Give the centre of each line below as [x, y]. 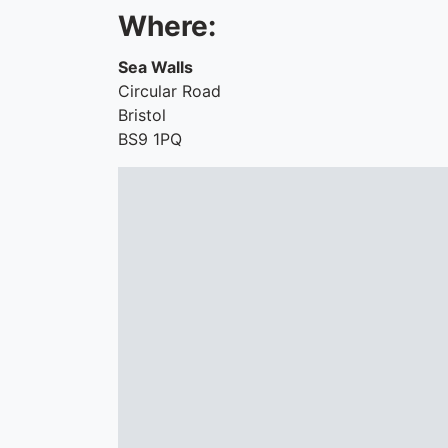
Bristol [142, 115]
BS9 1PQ [150, 139]
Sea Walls [155, 67]
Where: [167, 26]
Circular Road [169, 91]
